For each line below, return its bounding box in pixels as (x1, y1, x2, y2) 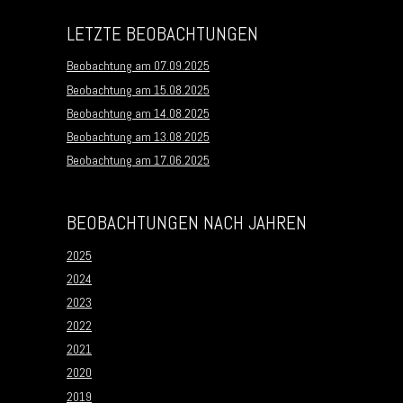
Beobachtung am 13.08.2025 (67, 128, 210, 145)
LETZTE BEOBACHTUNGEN (67, 21, 258, 46)
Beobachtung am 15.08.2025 (67, 81, 210, 98)
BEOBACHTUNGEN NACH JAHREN (67, 210, 307, 236)
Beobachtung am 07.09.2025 (67, 58, 210, 75)
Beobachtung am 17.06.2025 (67, 152, 210, 169)
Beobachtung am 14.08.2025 (67, 104, 210, 121)
